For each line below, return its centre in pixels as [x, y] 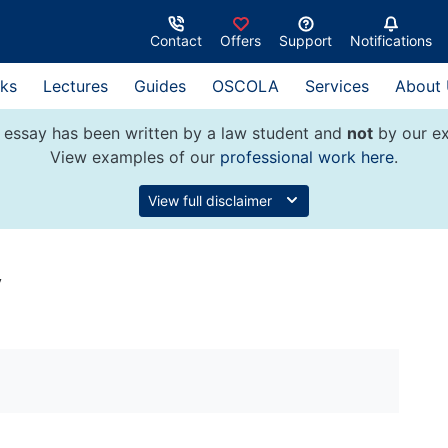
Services [337, 86]
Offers [240, 40]
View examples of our [135, 157]
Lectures [75, 86]
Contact [176, 40]
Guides [160, 86]
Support [305, 40]
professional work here [307, 157]
